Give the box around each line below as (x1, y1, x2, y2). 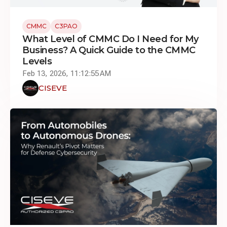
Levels (22, 56, 52, 67)
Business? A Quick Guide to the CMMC (22, 45, 196, 56)
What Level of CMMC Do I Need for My (22, 33, 199, 45)
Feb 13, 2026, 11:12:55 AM (22, 69, 111, 78)
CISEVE (39, 83, 67, 93)
